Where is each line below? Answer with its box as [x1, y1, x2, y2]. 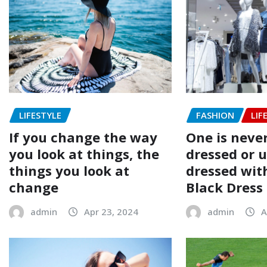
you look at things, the [9, 144, 159, 163]
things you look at [9, 161, 129, 179]
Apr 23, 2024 [84, 205, 138, 218]
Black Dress [186, 178, 263, 196]
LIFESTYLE [19, 109, 61, 122]
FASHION [196, 109, 235, 122]
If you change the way [9, 128, 157, 146]
